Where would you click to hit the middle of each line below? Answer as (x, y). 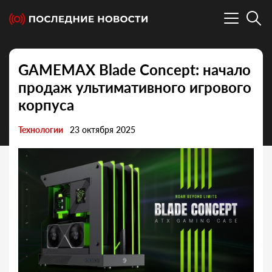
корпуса (46, 105)
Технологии (41, 130)
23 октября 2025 (103, 130)
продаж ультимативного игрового (135, 87)
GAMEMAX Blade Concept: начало (134, 70)
